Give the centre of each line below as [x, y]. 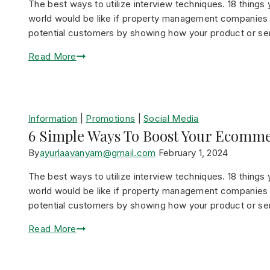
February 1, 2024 [193, 153]
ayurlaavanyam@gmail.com [98, 153]
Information [53, 118]
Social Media [171, 118]
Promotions [111, 118]
